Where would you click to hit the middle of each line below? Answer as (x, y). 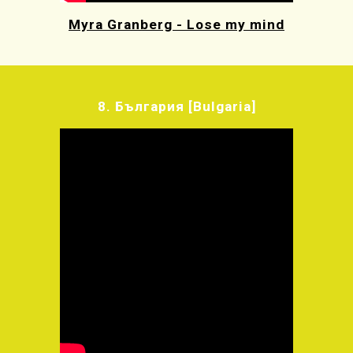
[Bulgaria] (220, 106)
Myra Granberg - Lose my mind (176, 24)
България (149, 106)
